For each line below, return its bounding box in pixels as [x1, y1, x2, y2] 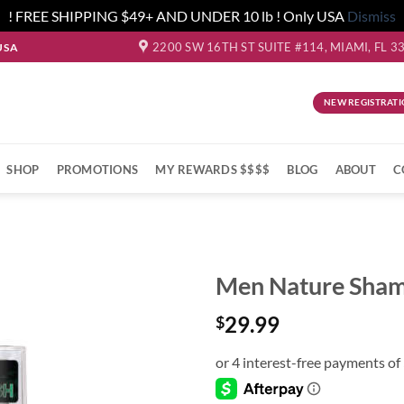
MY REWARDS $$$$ [155, 162, 271, 177]
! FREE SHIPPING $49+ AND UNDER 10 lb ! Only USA [8, 7, 347, 24]
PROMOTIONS [56, 162, 139, 177]
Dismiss [347, 7, 396, 24]
